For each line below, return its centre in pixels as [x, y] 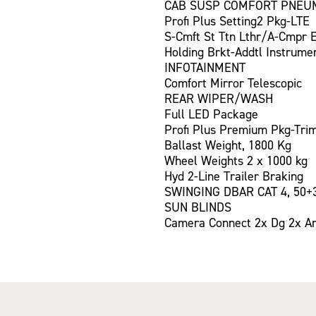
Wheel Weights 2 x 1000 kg [236, 160]
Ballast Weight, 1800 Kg [228, 145]
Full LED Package [211, 114]
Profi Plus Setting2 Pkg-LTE [237, 21]
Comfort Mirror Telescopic [233, 83]
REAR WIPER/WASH [219, 98]
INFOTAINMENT [205, 67]
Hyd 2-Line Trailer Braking [234, 176]
